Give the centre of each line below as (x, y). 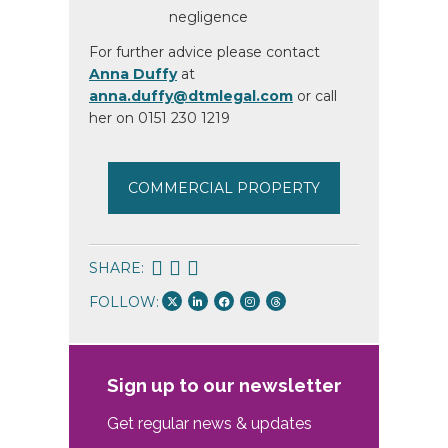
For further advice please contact (204, 52)
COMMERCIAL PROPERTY (224, 188)
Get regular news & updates (209, 424)
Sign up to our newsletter (224, 384)
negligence (208, 17)
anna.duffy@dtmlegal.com (191, 96)
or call (315, 96)
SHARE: (118, 268)
